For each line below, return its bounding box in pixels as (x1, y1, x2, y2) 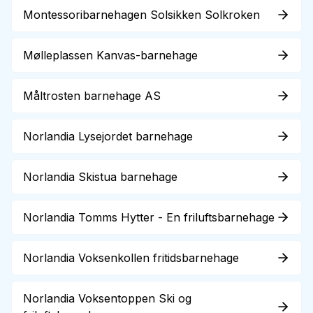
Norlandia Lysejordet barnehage (23, 129, 193, 143)
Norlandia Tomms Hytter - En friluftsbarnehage (23, 210, 275, 224)
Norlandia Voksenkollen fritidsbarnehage (23, 251, 239, 265)
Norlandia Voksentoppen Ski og (23, 291, 191, 305)
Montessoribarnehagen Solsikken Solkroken (23, 8, 260, 22)
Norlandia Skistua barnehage (23, 170, 177, 184)
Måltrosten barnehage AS (23, 89, 161, 103)
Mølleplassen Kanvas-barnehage (23, 48, 198, 62)
